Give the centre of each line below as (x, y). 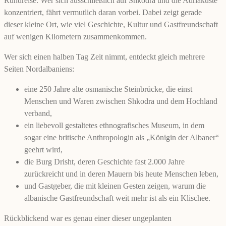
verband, (38, 113)
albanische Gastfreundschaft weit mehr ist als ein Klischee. (117, 198)
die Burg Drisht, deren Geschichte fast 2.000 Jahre (104, 161)
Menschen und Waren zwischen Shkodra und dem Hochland (121, 101)
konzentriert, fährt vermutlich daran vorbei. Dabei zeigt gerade (103, 12)
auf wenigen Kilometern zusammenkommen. (75, 36)
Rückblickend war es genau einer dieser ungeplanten (88, 218)
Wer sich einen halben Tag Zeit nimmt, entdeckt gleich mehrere (104, 56)
